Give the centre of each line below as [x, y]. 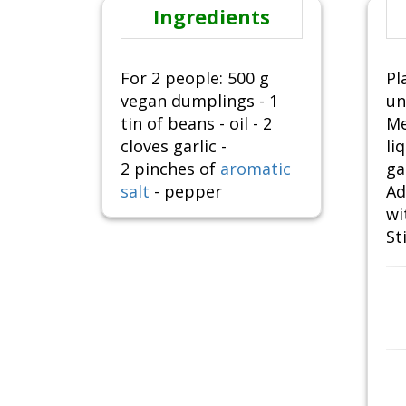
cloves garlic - [174, 146]
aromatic [256, 169]
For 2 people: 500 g [195, 78]
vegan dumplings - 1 [199, 101]
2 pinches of [170, 169]
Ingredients [211, 17]
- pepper [186, 192]
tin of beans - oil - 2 [196, 124]
